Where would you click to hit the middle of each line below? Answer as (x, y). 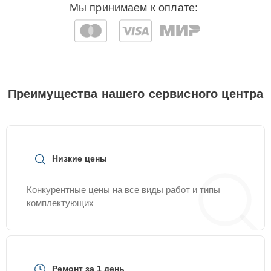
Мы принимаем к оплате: (134, 8)
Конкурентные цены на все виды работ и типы (123, 190)
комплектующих (60, 203)
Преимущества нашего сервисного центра (135, 94)
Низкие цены (80, 158)
